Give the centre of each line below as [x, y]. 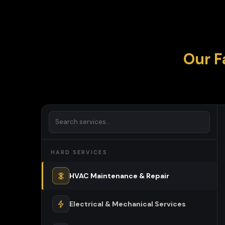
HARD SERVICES [79, 152]
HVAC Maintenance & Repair [119, 176]
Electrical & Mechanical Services [128, 204]
